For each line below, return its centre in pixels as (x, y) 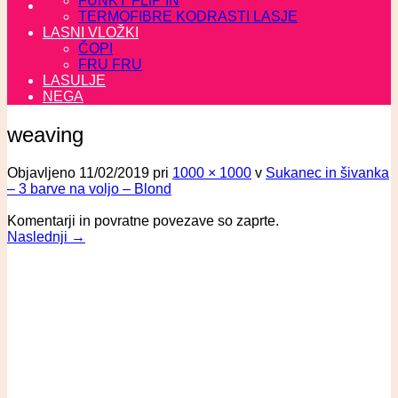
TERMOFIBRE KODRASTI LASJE (188, 16)
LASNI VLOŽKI (91, 32)
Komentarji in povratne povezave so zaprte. (143, 220)
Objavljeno (43, 172)
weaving (45, 134)
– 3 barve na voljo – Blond (89, 188)
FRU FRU (110, 64)
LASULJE (74, 80)
